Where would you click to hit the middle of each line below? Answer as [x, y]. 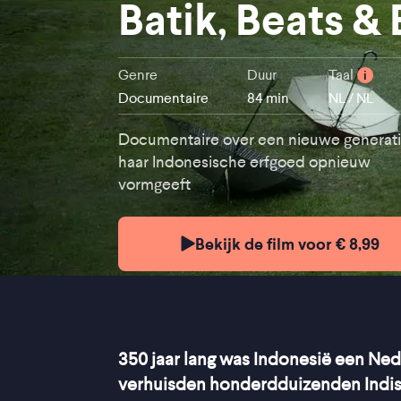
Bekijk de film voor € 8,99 [287, 243]
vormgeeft [154, 185]
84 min [269, 98]
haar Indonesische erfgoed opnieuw [244, 162]
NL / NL [350, 98]
